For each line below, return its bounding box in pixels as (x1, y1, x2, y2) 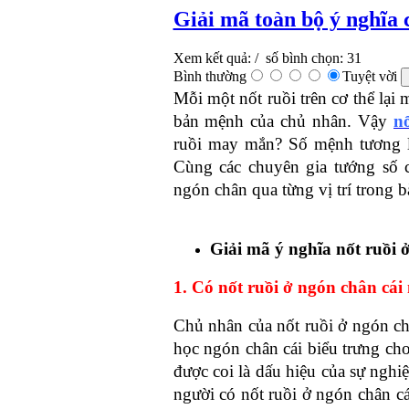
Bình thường (173, 68, 246, 84)
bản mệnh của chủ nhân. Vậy (173, 110, 393, 131)
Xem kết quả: (173, 49, 251, 66)
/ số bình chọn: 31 (250, 49, 362, 66)
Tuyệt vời (341, 68, 401, 84)
